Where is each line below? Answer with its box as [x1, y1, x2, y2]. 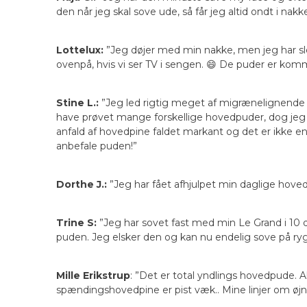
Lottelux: [56, 44, 103, 57]
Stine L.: [56, 97, 99, 110]
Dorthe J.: [56, 178, 107, 191]
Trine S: [56, 217, 97, 230]
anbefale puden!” [56, 140, 137, 153]
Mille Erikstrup [56, 269, 130, 282]
